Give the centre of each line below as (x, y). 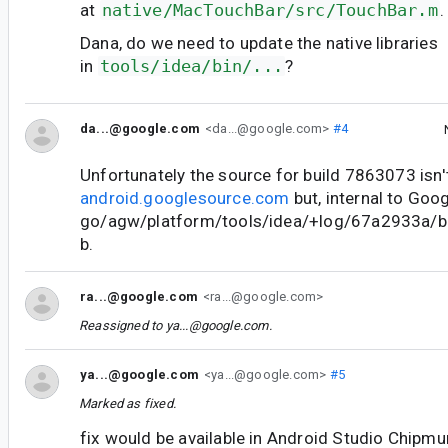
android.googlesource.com (185, 198)
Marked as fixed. (127, 404)
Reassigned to (122, 326)
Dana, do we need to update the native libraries (259, 42)
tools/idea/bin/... (191, 65)
